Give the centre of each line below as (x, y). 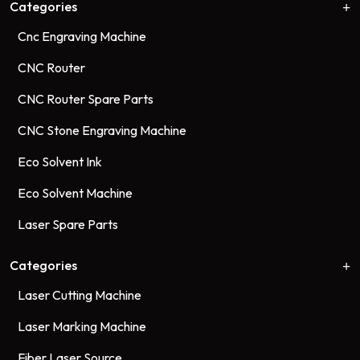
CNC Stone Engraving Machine (102, 130)
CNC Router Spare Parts (86, 98)
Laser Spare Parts (68, 224)
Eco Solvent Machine (75, 192)
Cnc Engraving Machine (82, 36)
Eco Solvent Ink (60, 161)
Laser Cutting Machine (80, 295)
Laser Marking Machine (82, 326)
